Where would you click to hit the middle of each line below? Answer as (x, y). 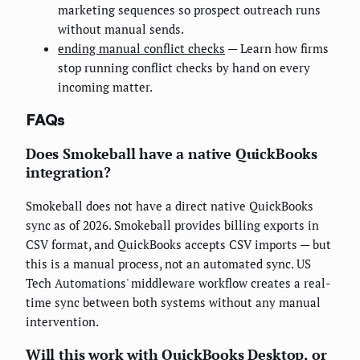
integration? (68, 172)
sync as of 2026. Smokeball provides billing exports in (172, 225)
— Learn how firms (277, 48)
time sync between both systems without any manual (173, 303)
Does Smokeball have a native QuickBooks (172, 154)
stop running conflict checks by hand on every (184, 67)
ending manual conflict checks (141, 48)
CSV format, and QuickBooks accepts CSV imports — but (178, 245)
